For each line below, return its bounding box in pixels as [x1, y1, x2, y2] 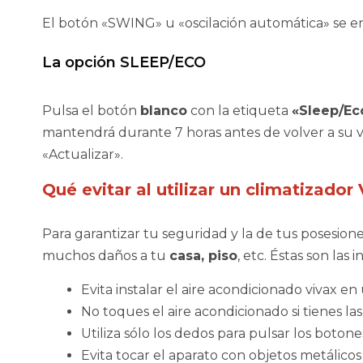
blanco [140, 103, 187, 119]
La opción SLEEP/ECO [42, 53, 206, 72]
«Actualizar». [42, 147, 123, 163]
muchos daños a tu [42, 248, 169, 264]
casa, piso [169, 248, 237, 264]
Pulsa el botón [42, 103, 140, 119]
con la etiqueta [187, 103, 292, 119]
